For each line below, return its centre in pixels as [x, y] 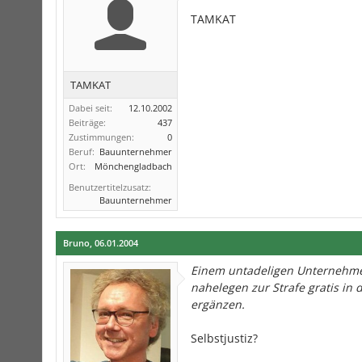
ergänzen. [218, 304]
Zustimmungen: [101, 137]
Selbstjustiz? [224, 338]
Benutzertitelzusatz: [110, 187]
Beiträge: [87, 122]
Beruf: [82, 152]
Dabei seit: [90, 108]
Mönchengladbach [133, 166]
